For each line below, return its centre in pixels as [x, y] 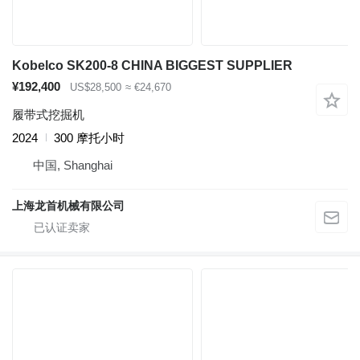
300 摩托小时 [89, 137]
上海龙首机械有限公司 [68, 205]
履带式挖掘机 [48, 114]
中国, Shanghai [73, 165]
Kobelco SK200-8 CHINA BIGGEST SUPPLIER [152, 66]
